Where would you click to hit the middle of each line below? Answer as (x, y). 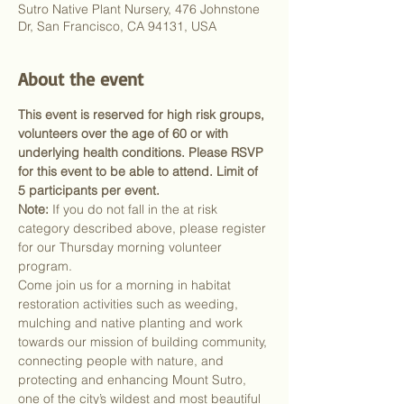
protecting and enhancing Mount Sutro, (134, 380)
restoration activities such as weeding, (130, 304)
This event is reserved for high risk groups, (143, 115)
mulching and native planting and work (132, 323)
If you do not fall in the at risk (135, 209)
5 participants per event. (89, 190)
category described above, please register (144, 228)
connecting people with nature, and (123, 361)
